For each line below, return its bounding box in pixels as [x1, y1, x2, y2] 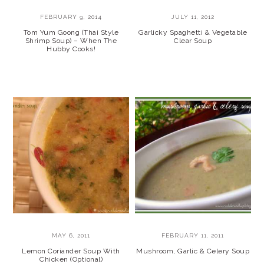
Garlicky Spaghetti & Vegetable [138, 28, 247, 37]
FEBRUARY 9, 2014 [40, 14, 103, 21]
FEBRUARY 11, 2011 [161, 232, 225, 239]
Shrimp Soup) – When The [25, 37, 117, 45]
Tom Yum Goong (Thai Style [23, 28, 119, 37]
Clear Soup [174, 37, 212, 45]
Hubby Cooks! [47, 45, 96, 54]
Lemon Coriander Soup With [22, 246, 120, 255]
